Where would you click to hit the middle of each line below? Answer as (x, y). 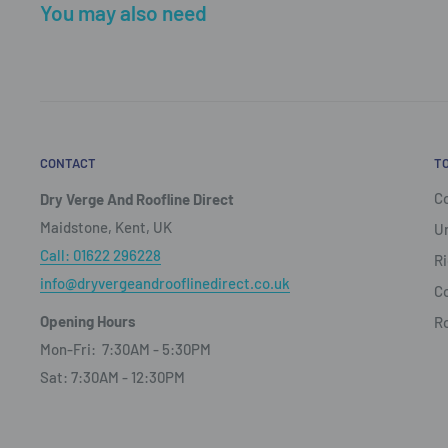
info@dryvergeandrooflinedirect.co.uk (165, 282)
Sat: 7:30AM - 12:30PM (112, 377)
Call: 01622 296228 (100, 254)
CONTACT (68, 162)
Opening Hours (88, 321)
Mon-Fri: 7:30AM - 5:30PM (125, 349)
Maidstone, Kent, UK (106, 226)
